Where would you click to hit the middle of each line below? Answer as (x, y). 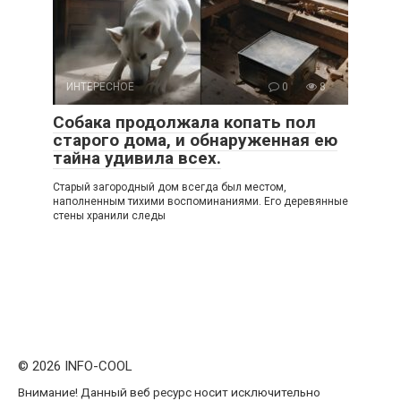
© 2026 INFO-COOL (75, 367)
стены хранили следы (109, 216)
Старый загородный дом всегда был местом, (170, 188)
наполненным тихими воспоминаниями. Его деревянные (200, 202)
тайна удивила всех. (137, 158)
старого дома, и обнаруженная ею (195, 141)
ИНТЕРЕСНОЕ (100, 87)
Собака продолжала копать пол (184, 123)
